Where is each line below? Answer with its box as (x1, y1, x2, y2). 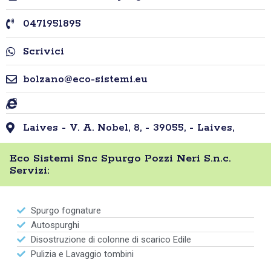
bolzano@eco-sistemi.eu (22, 73, 148, 87)
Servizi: (10, 164, 50, 178)
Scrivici (22, 45, 64, 59)
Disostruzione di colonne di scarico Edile (30, 234, 191, 246)
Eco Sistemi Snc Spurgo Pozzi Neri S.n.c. (10, 152, 231, 166)
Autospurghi (30, 220, 79, 231)
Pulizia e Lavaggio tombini (30, 249, 134, 260)
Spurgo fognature (30, 205, 101, 217)
